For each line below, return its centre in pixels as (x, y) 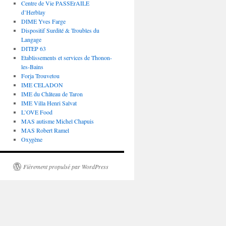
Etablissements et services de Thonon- (66, 58)
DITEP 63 (33, 48)
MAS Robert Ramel (45, 130)
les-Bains (32, 67)
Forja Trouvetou (40, 76)
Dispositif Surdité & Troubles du (60, 30)
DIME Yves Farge (43, 21)
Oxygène (32, 139)
